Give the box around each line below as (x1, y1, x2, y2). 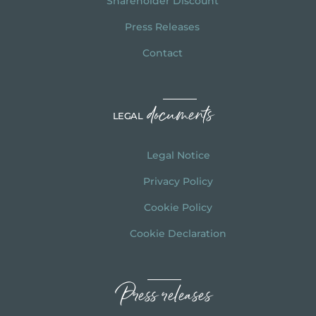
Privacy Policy (143, 175, 214, 187)
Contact (142, 47, 183, 59)
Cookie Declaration (130, 228, 227, 240)
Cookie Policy (144, 201, 213, 213)
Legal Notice (146, 149, 210, 161)
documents (146, 98, 213, 132)
